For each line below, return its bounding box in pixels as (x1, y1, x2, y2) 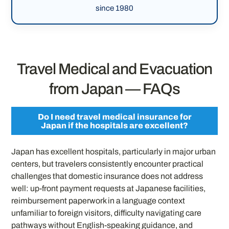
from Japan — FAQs (49, 81, 180, 98)
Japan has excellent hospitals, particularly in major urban (11, 147, 216, 156)
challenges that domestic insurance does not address (11, 172, 203, 180)
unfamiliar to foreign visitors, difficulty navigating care (11, 209, 202, 217)
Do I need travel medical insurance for (37, 112, 192, 121)
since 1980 (96, 4, 133, 13)
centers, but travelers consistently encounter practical (11, 159, 204, 168)
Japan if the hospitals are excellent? (41, 121, 188, 130)
